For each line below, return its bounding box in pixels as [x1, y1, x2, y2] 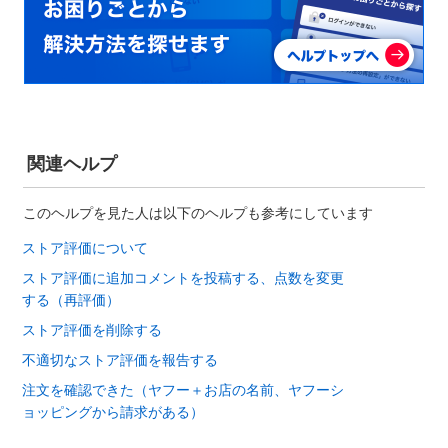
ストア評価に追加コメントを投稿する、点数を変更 [22, 266, 344, 287]
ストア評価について [22, 236, 148, 257]
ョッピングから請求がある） [22, 400, 204, 421]
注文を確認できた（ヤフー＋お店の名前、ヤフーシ [22, 378, 344, 399]
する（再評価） [22, 288, 120, 309]
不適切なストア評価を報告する [22, 348, 218, 369]
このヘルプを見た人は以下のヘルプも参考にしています [23, 201, 373, 222]
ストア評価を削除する [22, 318, 162, 339]
